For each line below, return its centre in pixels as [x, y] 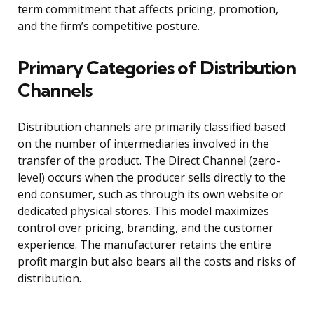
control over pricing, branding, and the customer [145, 228]
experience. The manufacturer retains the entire [144, 245]
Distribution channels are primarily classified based [151, 127]
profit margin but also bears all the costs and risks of [157, 262]
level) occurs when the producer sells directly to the [152, 178]
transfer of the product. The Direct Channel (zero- [149, 161]
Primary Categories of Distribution [157, 68]
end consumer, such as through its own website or [150, 194]
